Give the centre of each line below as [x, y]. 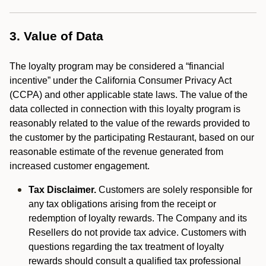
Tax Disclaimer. [62, 190]
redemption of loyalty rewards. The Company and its [138, 218]
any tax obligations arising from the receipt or [122, 204]
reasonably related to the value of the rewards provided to [130, 123]
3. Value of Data [56, 36]
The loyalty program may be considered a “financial [117, 66]
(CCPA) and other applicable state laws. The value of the [129, 95]
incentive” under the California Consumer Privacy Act [121, 80]
